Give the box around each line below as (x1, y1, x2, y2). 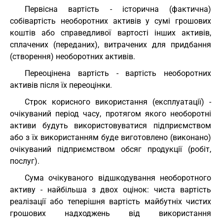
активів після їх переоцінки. (10, 80, 112, 90)
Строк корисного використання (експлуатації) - (25, 97, 211, 107)
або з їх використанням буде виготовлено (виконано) (10, 133, 211, 142)
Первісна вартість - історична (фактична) (25, 4, 211, 14)
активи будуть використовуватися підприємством (10, 121, 211, 130)
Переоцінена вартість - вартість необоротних (25, 69, 211, 78)
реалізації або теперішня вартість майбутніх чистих (10, 197, 211, 206)
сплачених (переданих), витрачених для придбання (10, 40, 211, 49)
